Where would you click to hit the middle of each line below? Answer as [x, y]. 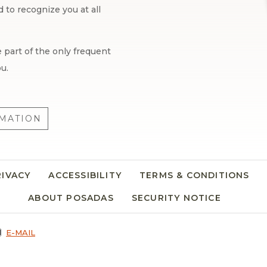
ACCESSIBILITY [85, 176]
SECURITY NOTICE [176, 198]
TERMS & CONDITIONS [195, 176]
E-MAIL [21, 233]
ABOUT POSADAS [71, 198]
